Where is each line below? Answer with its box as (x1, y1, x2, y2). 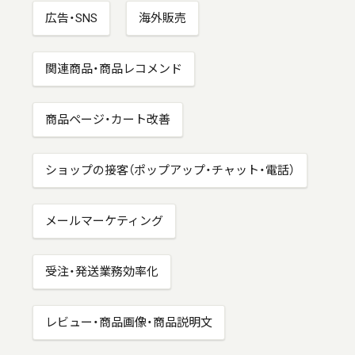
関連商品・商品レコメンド (45, 61, 183, 76)
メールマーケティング (45, 213, 164, 228)
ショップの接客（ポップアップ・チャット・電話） (45, 162, 296, 177)
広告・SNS (45, 10, 98, 25)
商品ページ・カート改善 (45, 112, 171, 127)
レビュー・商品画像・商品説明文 (45, 315, 213, 330)
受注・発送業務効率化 (45, 264, 159, 279)
